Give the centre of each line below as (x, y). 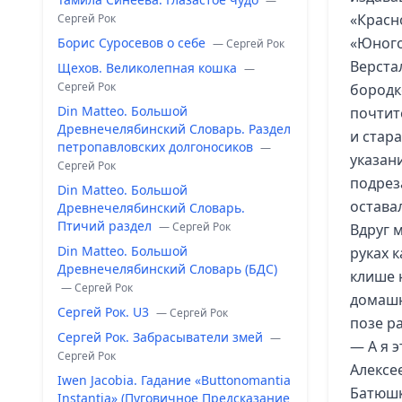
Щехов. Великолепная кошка (149, 68)
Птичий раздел (106, 226)
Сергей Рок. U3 (105, 312)
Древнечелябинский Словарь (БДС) (167, 269)
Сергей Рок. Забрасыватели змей (162, 337)
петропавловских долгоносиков (157, 147)
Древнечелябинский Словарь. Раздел (174, 129)
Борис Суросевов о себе (133, 43)
